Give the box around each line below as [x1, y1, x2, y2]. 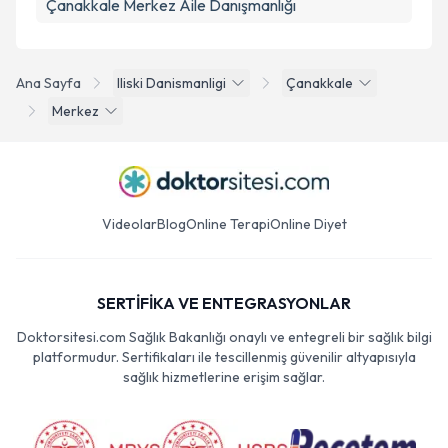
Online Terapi [185, 215, 270, 233]
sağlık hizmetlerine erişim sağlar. [123, 368, 325, 386]
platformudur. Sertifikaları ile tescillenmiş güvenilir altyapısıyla [32, 348, 416, 366]
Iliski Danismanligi [117, 74, 226, 92]
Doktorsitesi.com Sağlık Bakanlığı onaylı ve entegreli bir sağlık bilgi [16, 328, 432, 346]
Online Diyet [269, 215, 347, 233]
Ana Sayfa [16, 74, 81, 92]
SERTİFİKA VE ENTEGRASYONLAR [97, 293, 351, 313]
